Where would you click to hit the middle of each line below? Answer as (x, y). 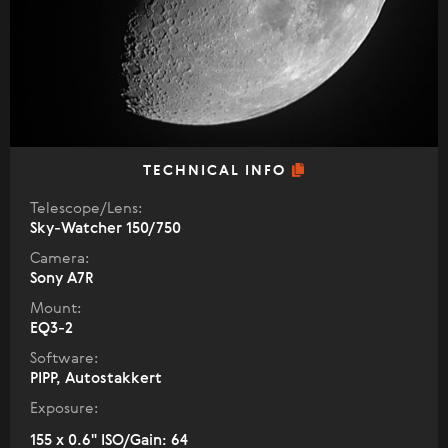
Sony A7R (62, 278)
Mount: (55, 308)
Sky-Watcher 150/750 (105, 228)
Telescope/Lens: (86, 208)
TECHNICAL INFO (217, 171)
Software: (64, 358)
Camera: (59, 258)
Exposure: (64, 408)
